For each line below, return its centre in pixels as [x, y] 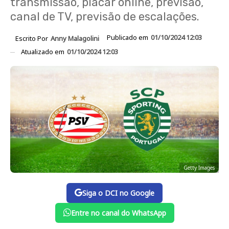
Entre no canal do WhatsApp [118, 213]
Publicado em [128, 37]
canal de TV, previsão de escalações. [105, 17]
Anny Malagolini [75, 38]
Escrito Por [32, 38]
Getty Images [199, 167]
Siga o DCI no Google [118, 193]
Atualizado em [43, 51]
